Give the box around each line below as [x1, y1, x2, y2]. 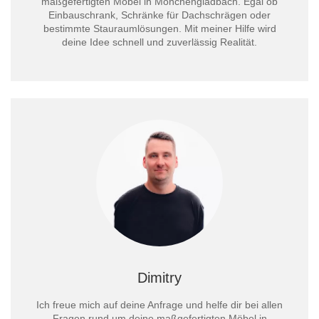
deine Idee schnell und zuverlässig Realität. [62, 36, 257, 48]
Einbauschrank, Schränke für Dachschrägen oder [48, 9, 271, 21]
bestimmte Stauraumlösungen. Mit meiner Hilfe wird [43, 23, 276, 34]
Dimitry [137, 270, 182, 286]
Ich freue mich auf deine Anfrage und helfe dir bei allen [36, 299, 283, 310]
